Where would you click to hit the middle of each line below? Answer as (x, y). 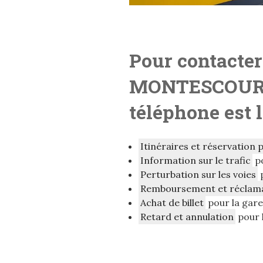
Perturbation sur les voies (198, 175)
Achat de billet (172, 203)
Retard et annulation (187, 217)
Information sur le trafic (196, 161)
